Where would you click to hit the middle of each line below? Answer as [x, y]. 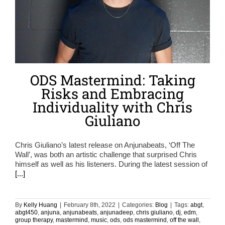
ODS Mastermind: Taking [113, 80]
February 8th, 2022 [90, 205]
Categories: [139, 205]
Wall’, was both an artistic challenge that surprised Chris [106, 155]
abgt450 [26, 213]
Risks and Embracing [113, 94]
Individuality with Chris [113, 107]
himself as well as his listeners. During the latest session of [111, 164]
